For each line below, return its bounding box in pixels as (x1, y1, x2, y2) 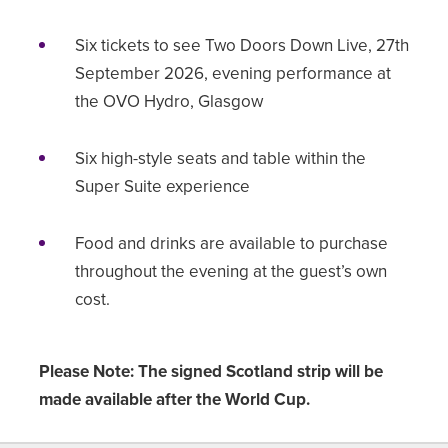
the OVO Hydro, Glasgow (74, 88, 267, 113)
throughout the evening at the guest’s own (74, 258, 387, 283)
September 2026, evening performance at (74, 60, 391, 85)
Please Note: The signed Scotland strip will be (38, 358, 383, 383)
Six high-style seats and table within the (74, 145, 366, 170)
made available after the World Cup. (38, 386, 314, 411)
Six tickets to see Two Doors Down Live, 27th (74, 32, 409, 57)
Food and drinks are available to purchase (74, 230, 388, 255)
